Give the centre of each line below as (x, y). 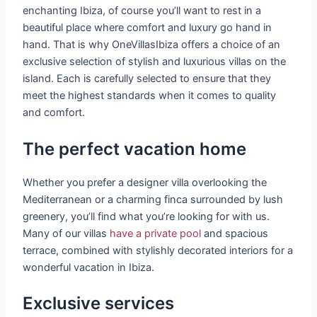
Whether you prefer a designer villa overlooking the (145, 182)
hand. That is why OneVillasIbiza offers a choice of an (152, 45)
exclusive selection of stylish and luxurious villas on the (155, 62)
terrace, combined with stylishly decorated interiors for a (158, 250)
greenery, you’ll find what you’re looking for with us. (146, 216)
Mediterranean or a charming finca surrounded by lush (153, 199)
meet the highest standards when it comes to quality (150, 96)
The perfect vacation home (135, 149)
